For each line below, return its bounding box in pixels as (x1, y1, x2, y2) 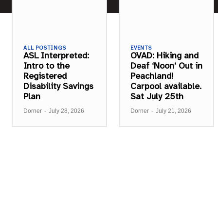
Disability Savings (23, 80, 93, 91)
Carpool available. (130, 80, 201, 91)
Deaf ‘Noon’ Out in (130, 60, 202, 71)
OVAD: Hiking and (130, 50, 199, 61)
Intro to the (23, 60, 70, 71)
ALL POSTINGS (23, 44, 66, 51)
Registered (23, 70, 67, 81)
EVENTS (130, 44, 152, 51)
